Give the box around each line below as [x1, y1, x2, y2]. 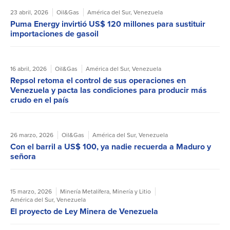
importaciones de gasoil [10, 28, 99, 40]
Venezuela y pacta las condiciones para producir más [10, 84, 207, 97]
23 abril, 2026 [10, 8, 48, 17]
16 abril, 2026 [10, 64, 47, 74]
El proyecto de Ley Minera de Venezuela [10, 205, 158, 218]
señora [10, 150, 36, 163]
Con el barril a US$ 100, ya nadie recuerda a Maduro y [10, 141, 211, 153]
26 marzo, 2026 [10, 130, 53, 140]
